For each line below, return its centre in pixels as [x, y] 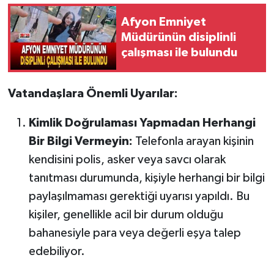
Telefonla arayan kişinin [193, 141]
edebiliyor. [57, 251]
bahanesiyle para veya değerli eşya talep [135, 233]
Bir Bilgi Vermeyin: [80, 141]
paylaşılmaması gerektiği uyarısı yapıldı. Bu [139, 196]
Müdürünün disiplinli [179, 38]
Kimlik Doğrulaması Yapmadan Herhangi [142, 123]
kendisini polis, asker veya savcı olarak [127, 159]
